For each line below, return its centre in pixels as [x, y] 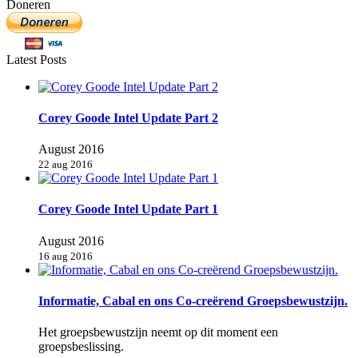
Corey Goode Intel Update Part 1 [128, 209]
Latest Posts [36, 59]
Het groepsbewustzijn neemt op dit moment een [158, 332]
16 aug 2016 [66, 256]
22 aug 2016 [66, 165]
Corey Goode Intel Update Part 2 [128, 117]
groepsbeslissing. [81, 347]
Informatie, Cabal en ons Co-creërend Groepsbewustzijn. [193, 300]
